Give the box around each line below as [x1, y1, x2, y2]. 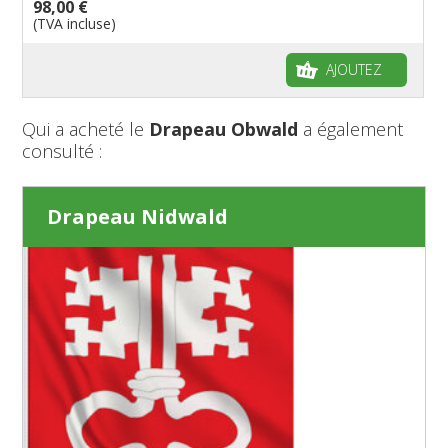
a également [298, 116, 404, 141]
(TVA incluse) [33, 13, 117, 33]
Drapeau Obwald [149, 116, 299, 141]
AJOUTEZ [325, 59, 382, 79]
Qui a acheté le [22, 116, 150, 141]
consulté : [22, 138, 103, 163]
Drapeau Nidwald [47, 202, 229, 230]
